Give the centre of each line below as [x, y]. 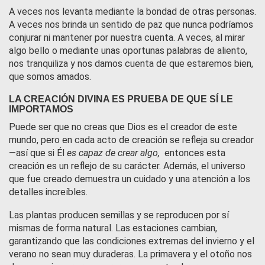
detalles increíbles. [48, 192]
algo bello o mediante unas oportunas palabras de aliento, [128, 51]
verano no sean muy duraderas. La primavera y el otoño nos [130, 254]
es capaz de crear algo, [114, 153]
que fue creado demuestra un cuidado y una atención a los [130, 179]
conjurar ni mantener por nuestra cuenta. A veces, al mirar [127, 38]
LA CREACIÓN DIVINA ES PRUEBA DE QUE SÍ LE [121, 99]
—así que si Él [38, 153]
